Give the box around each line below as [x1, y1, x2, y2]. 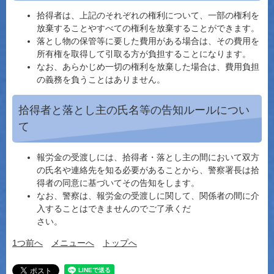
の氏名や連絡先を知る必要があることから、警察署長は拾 [37, 165, 259, 175]
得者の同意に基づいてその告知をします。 [37, 178, 199, 188]
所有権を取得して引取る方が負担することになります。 [37, 49, 251, 59]
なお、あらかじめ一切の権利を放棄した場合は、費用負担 [37, 62, 259, 72]
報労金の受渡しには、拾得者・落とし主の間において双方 [37, 152, 259, 162]
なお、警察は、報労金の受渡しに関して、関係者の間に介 [37, 191, 259, 201]
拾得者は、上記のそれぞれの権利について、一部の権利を [37, 10, 259, 20]
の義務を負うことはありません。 [37, 75, 165, 84]
